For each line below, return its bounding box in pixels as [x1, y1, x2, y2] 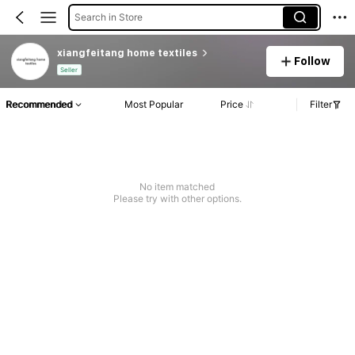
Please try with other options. [113, 193, 242, 205]
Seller [60, 66, 78, 74]
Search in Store [74, 10, 143, 23]
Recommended [6, 98, 72, 111]
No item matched [139, 181, 216, 193]
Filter [310, 98, 332, 111]
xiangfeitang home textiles [56, 47, 197, 59]
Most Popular [124, 98, 184, 111]
